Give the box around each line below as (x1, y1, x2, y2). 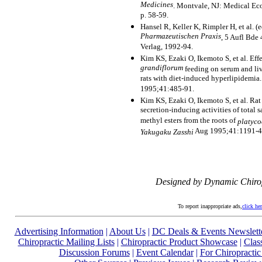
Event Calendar (136, 247, 194, 257)
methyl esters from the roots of (140, 115, 237, 126)
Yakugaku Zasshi (140, 127, 194, 136)
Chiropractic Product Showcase (120, 237, 237, 247)
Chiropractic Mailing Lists (18, 237, 115, 247)
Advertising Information (14, 226, 104, 236)
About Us (109, 226, 146, 236)
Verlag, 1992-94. (140, 42, 193, 52)
